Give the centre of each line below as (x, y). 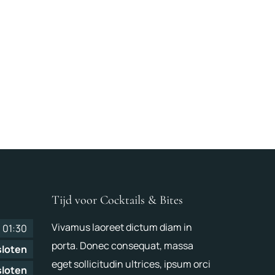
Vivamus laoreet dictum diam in (122, 227)
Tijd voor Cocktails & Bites (117, 200)
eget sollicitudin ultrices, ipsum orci (131, 264)
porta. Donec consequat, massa (122, 245)
